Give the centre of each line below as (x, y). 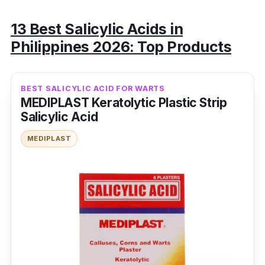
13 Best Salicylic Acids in (97, 29)
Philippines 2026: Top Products (121, 47)
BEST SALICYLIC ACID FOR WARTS (93, 89)
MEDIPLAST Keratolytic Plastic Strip (124, 103)
